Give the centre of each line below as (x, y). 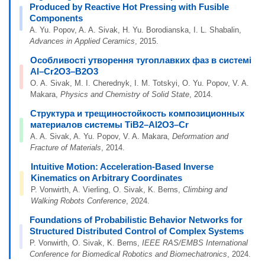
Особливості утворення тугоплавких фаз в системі (140, 60)
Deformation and (201, 136)
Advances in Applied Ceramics (82, 41)
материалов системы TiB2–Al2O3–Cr (110, 125)
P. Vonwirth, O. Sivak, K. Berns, (86, 243)
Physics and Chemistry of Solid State (125, 94)
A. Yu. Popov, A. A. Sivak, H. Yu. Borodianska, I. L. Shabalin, (135, 30)
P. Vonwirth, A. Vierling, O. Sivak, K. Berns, (106, 190)
